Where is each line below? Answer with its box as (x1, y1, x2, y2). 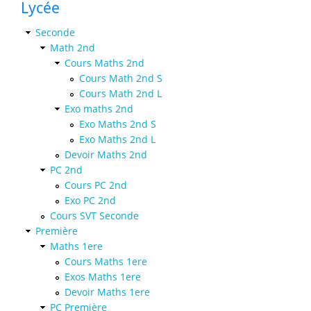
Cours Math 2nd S (79, 72, 162, 85)
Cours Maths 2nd (65, 56, 144, 70)
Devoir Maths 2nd (65, 148, 147, 162)
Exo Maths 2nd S (79, 117, 156, 131)
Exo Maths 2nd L (79, 133, 155, 146)
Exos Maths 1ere (65, 270, 141, 284)
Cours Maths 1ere (65, 255, 147, 269)
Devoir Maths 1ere (65, 285, 150, 299)
